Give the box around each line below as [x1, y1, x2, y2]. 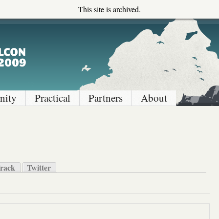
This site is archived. [78, 4, 141, 14]
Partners [88, 91, 123, 105]
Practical [35, 91, 70, 105]
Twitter [27, 162, 51, 173]
